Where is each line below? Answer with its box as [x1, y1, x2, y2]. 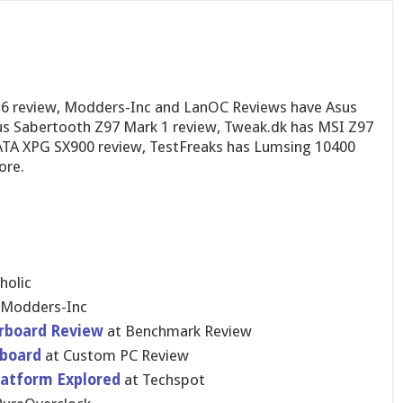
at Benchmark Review [103, 322, 252, 340]
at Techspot [120, 371, 205, 389]
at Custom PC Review [44, 346, 189, 364]
